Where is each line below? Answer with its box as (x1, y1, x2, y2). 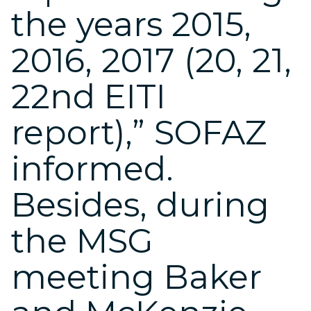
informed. (11, 149, 174, 189)
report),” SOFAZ (11, 112, 267, 153)
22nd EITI (11, 76, 166, 117)
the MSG (11, 221, 153, 261)
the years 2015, (11, 4, 251, 44)
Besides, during (11, 185, 269, 225)
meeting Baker (11, 257, 262, 297)
